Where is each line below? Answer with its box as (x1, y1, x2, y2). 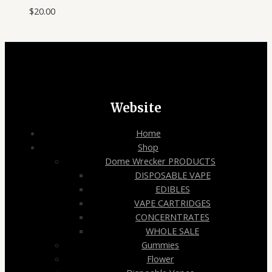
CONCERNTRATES (135, 211, 209, 223)
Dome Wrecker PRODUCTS (105, 155, 216, 168)
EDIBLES (155, 183, 190, 195)
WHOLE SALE (146, 225, 199, 237)
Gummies (141, 239, 179, 251)
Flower (146, 253, 174, 265)
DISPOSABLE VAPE (134, 169, 211, 182)
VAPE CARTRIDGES (134, 197, 211, 209)
